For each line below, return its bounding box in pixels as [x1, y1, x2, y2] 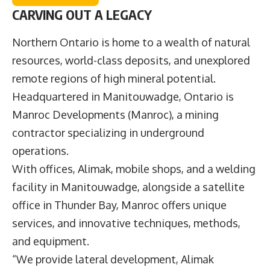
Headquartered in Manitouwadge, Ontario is [12, 89, 234, 103]
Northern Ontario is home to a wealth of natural [12, 35, 250, 49]
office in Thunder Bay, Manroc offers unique [12, 198, 227, 212]
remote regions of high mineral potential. [12, 71, 216, 85]
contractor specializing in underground [12, 125, 204, 139]
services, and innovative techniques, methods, [12, 216, 240, 230]
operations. [12, 143, 69, 157]
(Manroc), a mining [125, 107, 219, 121]
